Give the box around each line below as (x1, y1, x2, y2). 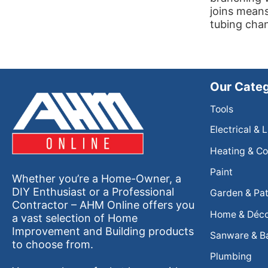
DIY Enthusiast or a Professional (12, 185, 174, 199)
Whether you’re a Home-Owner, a (12, 172, 181, 185)
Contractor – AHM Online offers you (12, 199, 194, 212)
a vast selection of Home (12, 212, 138, 225)
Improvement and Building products (12, 225, 194, 238)
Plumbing (210, 251, 252, 263)
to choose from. (12, 238, 93, 251)
